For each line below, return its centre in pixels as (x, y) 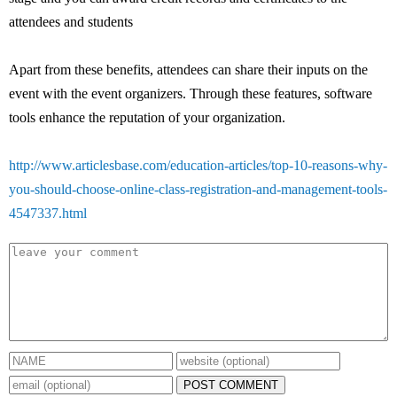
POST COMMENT (231, 385)
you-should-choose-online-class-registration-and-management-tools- (198, 189)
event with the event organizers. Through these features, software (191, 93)
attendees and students (71, 22)
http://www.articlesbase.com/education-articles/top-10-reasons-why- (198, 165)
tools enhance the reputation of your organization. (147, 117)
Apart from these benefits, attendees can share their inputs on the (188, 70)
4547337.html (48, 213)
